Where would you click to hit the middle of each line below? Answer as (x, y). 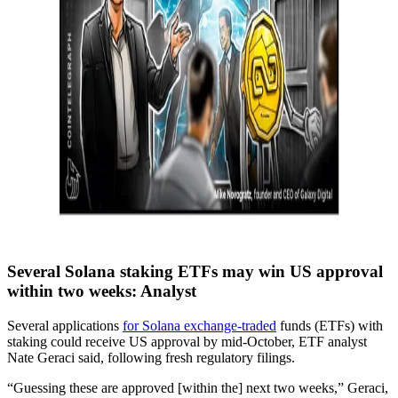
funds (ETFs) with (330, 325)
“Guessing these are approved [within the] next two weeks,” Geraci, (198, 387)
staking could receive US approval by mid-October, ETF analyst (187, 341)
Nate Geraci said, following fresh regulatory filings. (151, 357)
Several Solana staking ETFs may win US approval (195, 271)
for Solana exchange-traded (199, 325)
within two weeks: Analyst (102, 291)
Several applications (65, 325)
